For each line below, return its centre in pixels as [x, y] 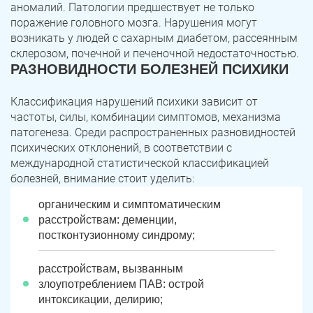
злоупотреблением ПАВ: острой [121, 284]
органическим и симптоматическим [130, 205]
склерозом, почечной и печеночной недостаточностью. [155, 54]
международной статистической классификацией [140, 163]
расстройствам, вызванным [111, 269]
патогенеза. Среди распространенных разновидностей [153, 133]
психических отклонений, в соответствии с [121, 148]
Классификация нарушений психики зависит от [134, 102]
